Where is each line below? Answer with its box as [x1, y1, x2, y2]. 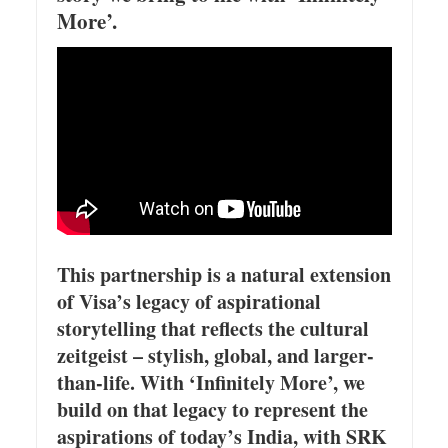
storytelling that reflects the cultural [56, 314, 369, 344]
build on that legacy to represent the [56, 395, 368, 425]
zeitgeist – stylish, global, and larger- [56, 341, 374, 371]
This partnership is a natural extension [56, 260, 391, 290]
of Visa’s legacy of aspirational [56, 287, 321, 317]
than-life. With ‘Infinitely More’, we [56, 368, 365, 398]
